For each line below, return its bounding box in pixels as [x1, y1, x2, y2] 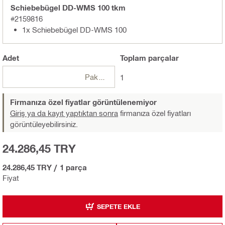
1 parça [60, 163, 87, 172]
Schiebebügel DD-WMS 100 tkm [11, 3, 126, 13]
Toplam [120, 53, 146, 63]
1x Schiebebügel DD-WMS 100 [22, 25, 127, 35]
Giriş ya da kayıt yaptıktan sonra [10, 108, 118, 118]
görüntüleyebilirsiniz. [10, 120, 78, 129]
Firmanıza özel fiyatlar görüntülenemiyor [10, 97, 157, 107]
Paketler [98, 72, 106, 82]
